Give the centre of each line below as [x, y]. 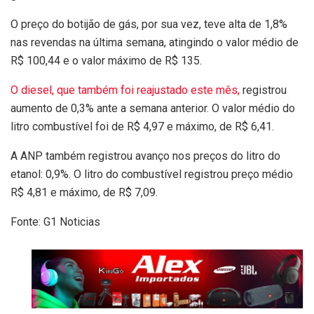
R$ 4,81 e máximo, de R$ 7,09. [84, 192]
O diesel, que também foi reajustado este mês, [127, 90]
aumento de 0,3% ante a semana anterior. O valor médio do [153, 108]
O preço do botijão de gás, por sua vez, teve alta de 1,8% [149, 24]
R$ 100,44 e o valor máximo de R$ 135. [106, 60]
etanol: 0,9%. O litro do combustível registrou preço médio [152, 174]
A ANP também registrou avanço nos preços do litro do [145, 156]
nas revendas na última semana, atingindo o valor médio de [155, 42]
